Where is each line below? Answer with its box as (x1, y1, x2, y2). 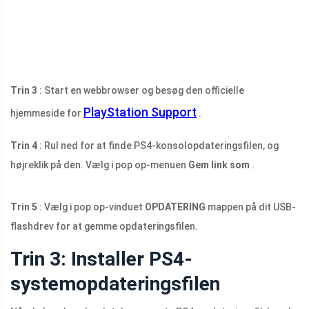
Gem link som (188, 159, 250, 170)
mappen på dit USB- (206, 201, 296, 212)
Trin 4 (10, 139, 37, 151)
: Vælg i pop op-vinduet (37, 201, 145, 212)
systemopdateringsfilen (10, 272, 220, 295)
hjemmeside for (10, 107, 83, 119)
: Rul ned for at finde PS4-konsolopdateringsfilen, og (37, 139, 279, 151)
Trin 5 (10, 201, 37, 212)
